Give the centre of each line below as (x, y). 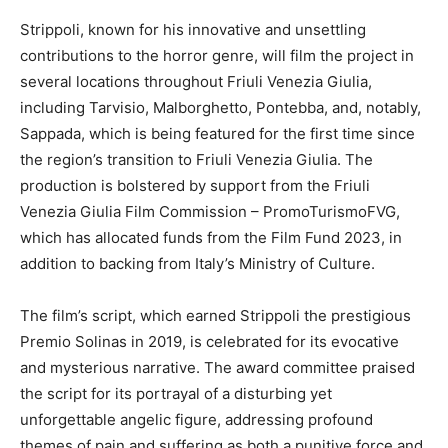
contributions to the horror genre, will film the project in (217, 56)
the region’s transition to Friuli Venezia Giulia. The (196, 160)
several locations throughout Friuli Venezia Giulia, (196, 82)
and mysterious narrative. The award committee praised (217, 368)
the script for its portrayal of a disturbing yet (176, 394)
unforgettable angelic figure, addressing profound (196, 420)
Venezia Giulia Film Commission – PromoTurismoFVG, (210, 212)
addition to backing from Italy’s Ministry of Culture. (197, 264)
